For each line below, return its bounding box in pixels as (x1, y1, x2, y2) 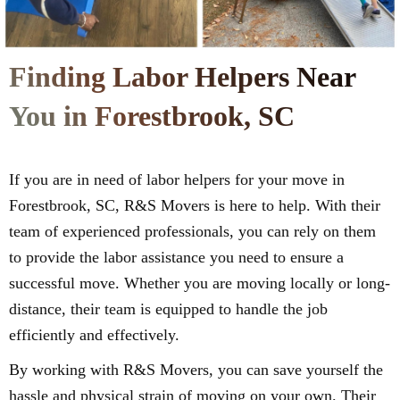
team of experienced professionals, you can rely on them (9, 221, 376, 240)
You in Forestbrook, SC (9, 99, 295, 132)
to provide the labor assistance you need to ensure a (9, 247, 344, 266)
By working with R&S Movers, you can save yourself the (9, 360, 383, 379)
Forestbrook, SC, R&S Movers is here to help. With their (9, 196, 380, 214)
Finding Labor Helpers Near (9, 60, 356, 93)
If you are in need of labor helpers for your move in (9, 170, 345, 188)
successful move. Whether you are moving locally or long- (9, 273, 390, 292)
